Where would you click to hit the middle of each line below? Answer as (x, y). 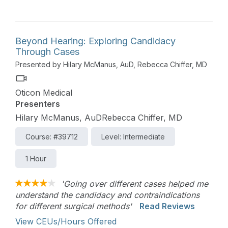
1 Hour (36, 159)
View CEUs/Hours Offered (66, 222)
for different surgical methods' (74, 206)
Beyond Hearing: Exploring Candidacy (95, 41)
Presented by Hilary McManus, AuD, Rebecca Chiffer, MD (111, 65)
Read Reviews (167, 206)
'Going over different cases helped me (135, 184)
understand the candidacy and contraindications (107, 195)
